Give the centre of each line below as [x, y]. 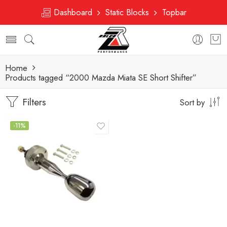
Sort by [192, 102]
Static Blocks [127, 12]
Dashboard [74, 12]
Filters [33, 102]
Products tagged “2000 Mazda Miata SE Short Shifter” [101, 78]
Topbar [172, 12]
